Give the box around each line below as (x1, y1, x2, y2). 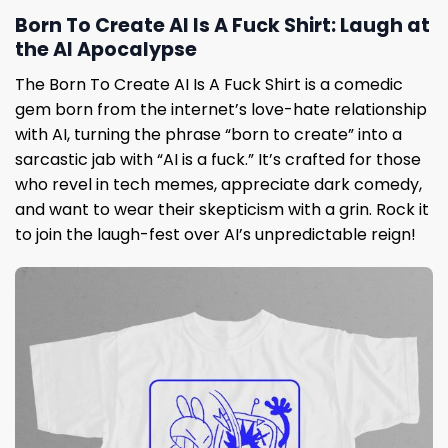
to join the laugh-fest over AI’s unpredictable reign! (15, 222, 416, 246)
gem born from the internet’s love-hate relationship (15, 97, 427, 121)
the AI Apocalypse (15, 36, 197, 64)
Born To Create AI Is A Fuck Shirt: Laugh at (15, 12, 430, 40)
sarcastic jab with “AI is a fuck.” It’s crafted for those (15, 147, 421, 171)
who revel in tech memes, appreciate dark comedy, (15, 172, 422, 196)
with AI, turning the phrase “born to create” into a (15, 122, 402, 146)
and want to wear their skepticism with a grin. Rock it (15, 197, 429, 221)
